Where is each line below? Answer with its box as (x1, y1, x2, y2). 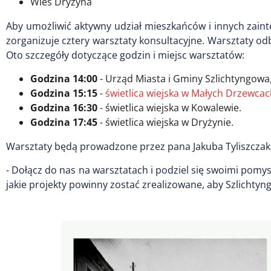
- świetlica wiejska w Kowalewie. (97, 100, 241, 114)
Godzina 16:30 (30, 100, 97, 114)
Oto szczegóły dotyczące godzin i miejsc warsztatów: (6, 48, 244, 62)
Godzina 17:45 (30, 115, 97, 129)
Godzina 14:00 (30, 71, 97, 85)
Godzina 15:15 (30, 86, 97, 100)
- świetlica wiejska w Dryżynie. (97, 115, 233, 129)
